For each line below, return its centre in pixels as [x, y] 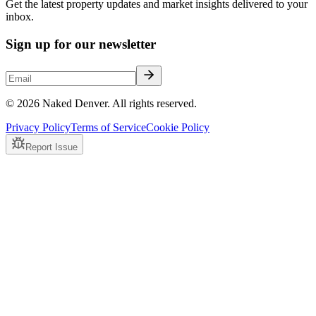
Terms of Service [108, 127]
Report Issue [51, 147]
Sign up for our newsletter [81, 44]
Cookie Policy [178, 127]
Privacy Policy [38, 127]
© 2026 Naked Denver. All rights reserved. [101, 103]
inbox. [20, 17]
